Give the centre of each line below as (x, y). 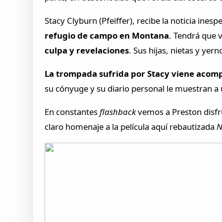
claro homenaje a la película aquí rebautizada (131, 126)
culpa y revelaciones (87, 51)
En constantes (72, 111)
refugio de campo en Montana (107, 36)
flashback (119, 111)
